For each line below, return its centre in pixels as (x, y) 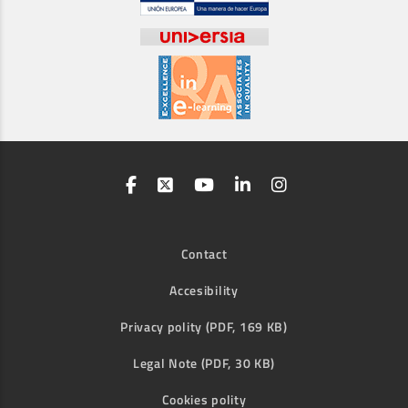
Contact (204, 253)
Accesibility (204, 290)
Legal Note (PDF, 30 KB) (204, 362)
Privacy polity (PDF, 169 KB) (204, 326)
